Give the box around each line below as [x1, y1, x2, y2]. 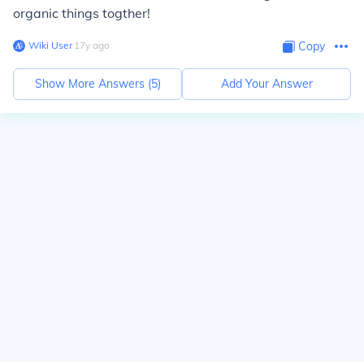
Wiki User [28, 39, 72, 51]
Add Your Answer [220, 76, 313, 91]
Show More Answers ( [34, 76, 151, 91]
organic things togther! [13, 5, 150, 21]
